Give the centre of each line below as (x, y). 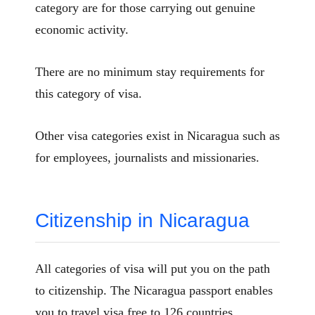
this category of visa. (89, 93)
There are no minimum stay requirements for (150, 71)
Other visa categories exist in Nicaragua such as (157, 135)
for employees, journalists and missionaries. (147, 157)
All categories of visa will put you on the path (153, 268)
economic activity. (82, 29)
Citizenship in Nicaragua (142, 220)
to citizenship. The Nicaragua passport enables (154, 290)
